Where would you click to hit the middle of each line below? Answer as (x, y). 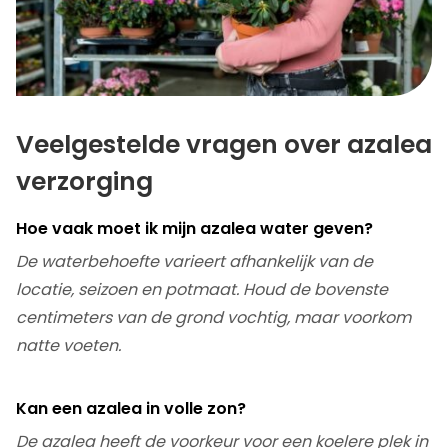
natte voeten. (68, 346)
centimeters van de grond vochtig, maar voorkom (213, 318)
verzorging (84, 182)
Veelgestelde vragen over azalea (224, 145)
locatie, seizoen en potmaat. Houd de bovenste (202, 290)
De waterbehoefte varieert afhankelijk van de (194, 262)
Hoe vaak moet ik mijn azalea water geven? (194, 229)
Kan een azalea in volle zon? (131, 409)
